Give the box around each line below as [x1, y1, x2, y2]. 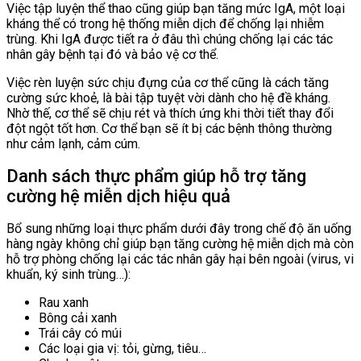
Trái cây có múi [39, 326, 122, 342]
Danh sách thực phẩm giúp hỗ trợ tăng [6, 165, 306, 186]
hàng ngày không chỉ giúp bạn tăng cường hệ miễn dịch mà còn [6, 236, 354, 252]
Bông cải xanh [39, 310, 117, 326]
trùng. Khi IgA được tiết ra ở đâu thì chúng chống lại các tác [6, 31, 333, 47]
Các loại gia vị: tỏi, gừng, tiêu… [39, 341, 206, 357]
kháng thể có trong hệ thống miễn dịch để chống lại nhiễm [6, 15, 324, 31]
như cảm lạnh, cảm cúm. [6, 135, 140, 151]
